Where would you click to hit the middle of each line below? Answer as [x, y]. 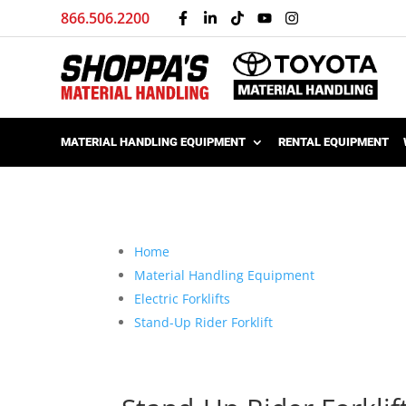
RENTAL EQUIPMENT [334, 142]
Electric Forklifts [183, 298]
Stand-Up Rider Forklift [204, 322]
